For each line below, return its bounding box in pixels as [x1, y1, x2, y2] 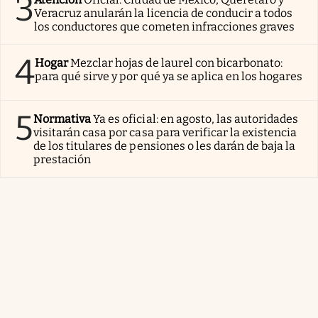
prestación [33, 152, 92, 166]
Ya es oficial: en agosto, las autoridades [93, 111, 299, 126]
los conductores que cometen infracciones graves [34, 19, 295, 33]
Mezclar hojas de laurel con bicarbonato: [70, 55, 283, 70]
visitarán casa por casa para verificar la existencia [33, 125, 297, 139]
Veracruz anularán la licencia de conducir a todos [34, 6, 293, 20]
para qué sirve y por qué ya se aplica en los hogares [35, 69, 303, 83]
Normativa [33, 111, 92, 126]
